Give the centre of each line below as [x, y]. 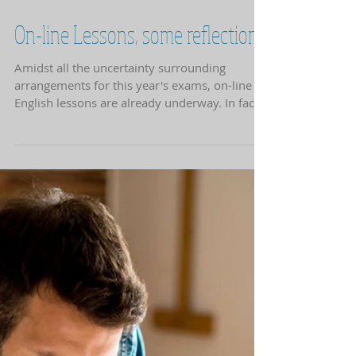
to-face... [38, 156]
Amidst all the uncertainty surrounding [120, 103]
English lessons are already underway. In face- [139, 138]
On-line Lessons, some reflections [140, 70]
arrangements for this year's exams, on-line [133, 121]
